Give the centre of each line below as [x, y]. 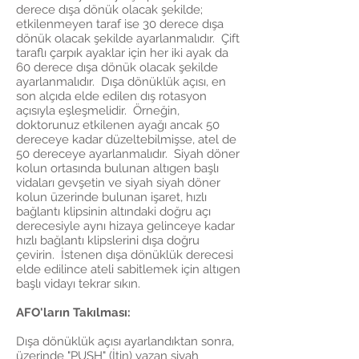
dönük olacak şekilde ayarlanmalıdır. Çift [128, 38]
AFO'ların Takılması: [73, 313]
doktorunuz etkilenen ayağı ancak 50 [118, 125]
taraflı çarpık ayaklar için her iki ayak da [122, 53]
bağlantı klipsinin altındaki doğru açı [113, 212]
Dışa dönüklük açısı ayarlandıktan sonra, [125, 341]
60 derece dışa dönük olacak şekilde [117, 67]
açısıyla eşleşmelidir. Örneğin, [98, 111]
